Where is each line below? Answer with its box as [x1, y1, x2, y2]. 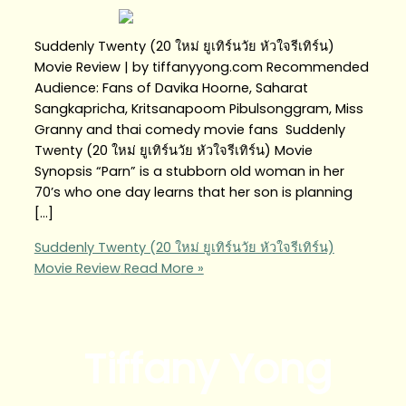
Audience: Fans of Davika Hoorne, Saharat [34, 79, 308, 98]
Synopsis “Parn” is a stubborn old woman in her [34, 162, 344, 181]
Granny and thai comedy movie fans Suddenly [34, 121, 345, 140]
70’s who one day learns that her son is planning [34, 183, 353, 202]
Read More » [120, 258, 204, 277]
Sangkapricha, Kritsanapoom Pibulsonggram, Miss [34, 100, 363, 119]
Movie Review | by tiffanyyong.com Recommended [34, 58, 369, 77]
